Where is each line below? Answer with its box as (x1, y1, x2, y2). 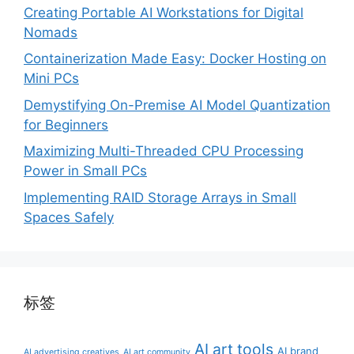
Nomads (24, 24, 77, 40)
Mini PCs (24, 70, 79, 86)
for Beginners (24, 116, 108, 133)
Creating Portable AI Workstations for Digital (24, 4, 303, 21)
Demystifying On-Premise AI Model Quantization (24, 96, 330, 113)
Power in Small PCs (24, 163, 147, 179)
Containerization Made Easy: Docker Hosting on (24, 51, 326, 66)
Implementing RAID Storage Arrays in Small (24, 189, 296, 205)
